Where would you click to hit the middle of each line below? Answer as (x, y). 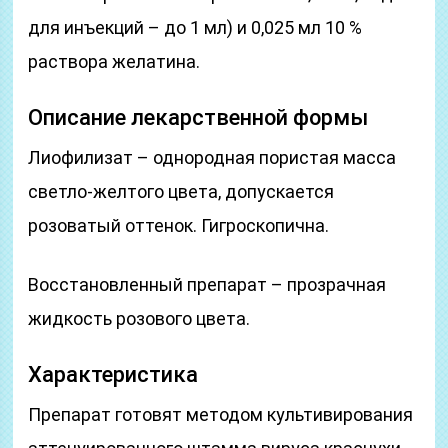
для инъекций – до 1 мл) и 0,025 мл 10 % (195, 27)
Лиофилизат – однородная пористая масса (212, 157)
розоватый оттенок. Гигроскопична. (179, 225)
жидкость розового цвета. (139, 318)
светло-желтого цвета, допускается (181, 191)
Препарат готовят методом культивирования (221, 414)
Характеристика (113, 374)
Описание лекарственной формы (198, 117)
